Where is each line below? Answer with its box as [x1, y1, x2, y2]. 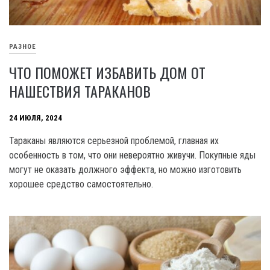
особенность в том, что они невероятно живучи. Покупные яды [9, 149, 256, 162]
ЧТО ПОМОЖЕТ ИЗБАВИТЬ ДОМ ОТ [9, 61, 206, 84]
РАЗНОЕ [9, 43, 36, 51]
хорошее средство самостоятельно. [9, 178, 153, 190]
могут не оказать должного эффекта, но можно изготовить [9, 164, 242, 176]
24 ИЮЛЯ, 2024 [9, 113, 62, 123]
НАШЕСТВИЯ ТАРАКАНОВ [9, 80, 151, 102]
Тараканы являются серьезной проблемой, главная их [9, 135, 219, 147]
